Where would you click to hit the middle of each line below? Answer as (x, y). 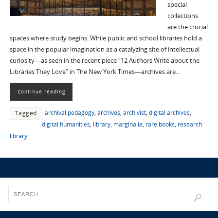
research (190, 124)
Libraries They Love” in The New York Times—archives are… (95, 72)
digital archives (169, 112)
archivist (134, 112)
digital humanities (66, 124)
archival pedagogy (69, 112)
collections (182, 16)
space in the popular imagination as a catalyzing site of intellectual (104, 49)
